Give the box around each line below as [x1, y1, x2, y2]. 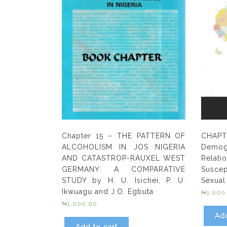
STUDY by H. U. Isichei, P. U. [62, 176, 186, 185]
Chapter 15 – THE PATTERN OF [62, 132, 186, 140]
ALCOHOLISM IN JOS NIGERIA [62, 143, 186, 152]
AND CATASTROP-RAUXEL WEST [62, 154, 186, 163]
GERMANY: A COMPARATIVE [62, 165, 186, 174]
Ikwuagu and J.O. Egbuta [62, 187, 154, 196]
